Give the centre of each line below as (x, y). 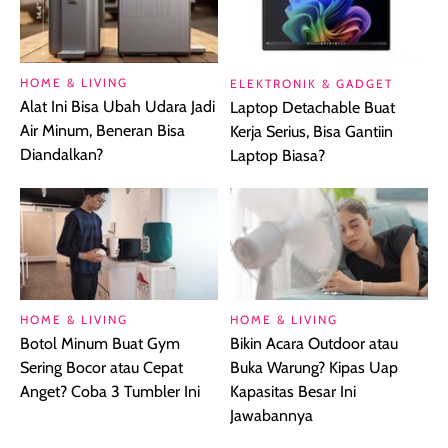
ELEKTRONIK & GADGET (311, 83)
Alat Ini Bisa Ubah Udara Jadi (117, 106)
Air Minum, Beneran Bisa (102, 130)
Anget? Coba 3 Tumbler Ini (110, 391)
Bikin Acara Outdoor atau (314, 343)
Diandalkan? (61, 154)
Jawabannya (271, 415)
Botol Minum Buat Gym (100, 343)
